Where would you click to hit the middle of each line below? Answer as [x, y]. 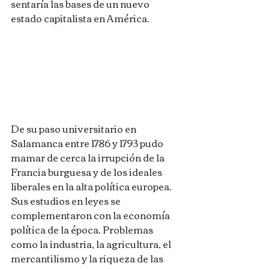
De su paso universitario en [74, 128]
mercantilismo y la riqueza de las [88, 258]
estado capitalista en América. [80, 18]
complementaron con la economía [91, 215]
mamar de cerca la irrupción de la [89, 157]
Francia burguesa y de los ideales [87, 171]
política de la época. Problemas [83, 229]
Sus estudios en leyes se [67, 200]
